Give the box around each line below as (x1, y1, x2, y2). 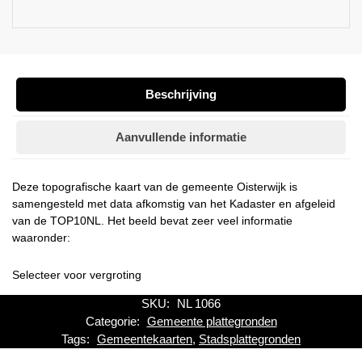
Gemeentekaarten (97, 331, 192, 346)
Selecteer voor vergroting (12, 267, 141, 281)
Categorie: (85, 314, 143, 328)
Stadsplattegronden (199, 331, 301, 346)
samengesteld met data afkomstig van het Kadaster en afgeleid (12, 197, 335, 211)
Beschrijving (145, 87, 217, 102)
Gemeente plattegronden (146, 314, 277, 328)
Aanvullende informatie (116, 130, 246, 145)
